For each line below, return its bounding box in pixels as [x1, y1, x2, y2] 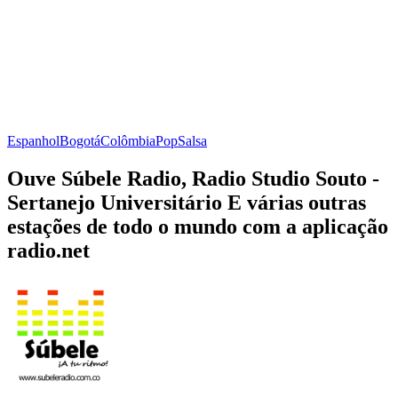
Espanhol [7, 132, 60, 148]
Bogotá [60, 132, 100, 148]
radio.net [7, 238, 90, 262]
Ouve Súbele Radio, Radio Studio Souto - [7, 166, 379, 190]
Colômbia [100, 132, 155, 148]
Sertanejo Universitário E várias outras [7, 190, 366, 214]
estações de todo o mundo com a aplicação [7, 214, 388, 238]
